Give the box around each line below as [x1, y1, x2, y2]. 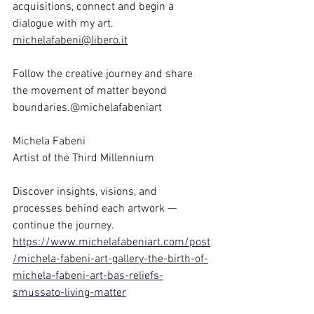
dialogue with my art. [13, 16, 116, 31]
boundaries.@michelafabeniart [13, 100, 162, 115]
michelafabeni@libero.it [13, 33, 128, 48]
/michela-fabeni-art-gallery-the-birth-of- [13, 252, 208, 266]
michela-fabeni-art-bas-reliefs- [13, 268, 163, 283]
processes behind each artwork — [13, 201, 179, 216]
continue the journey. [13, 218, 114, 233]
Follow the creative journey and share [13, 67, 196, 81]
